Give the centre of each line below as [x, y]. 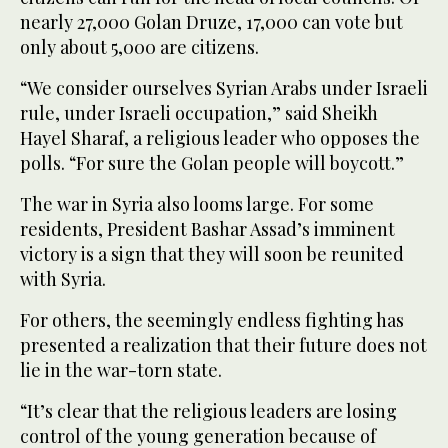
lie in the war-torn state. [121, 369]
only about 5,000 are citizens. [139, 46]
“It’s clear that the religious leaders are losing [208, 410]
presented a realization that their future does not [223, 344]
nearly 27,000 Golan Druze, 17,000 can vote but [211, 21]
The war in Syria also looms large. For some [197, 203]
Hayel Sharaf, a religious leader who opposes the [220, 137]
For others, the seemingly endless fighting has [212, 319]
